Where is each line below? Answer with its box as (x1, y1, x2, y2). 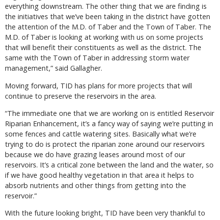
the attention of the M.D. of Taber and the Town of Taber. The (5, 22, 211, 32)
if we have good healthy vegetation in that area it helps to (5, 170, 194, 180)
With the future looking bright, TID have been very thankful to (5, 208, 205, 218)
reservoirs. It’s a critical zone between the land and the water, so (5, 160, 214, 169)
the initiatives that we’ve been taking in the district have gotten (5, 12, 210, 22)
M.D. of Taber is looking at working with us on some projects (5, 32, 203, 42)
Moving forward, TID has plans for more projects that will (5, 81, 192, 90)
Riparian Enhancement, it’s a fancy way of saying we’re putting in (5, 118, 213, 128)
